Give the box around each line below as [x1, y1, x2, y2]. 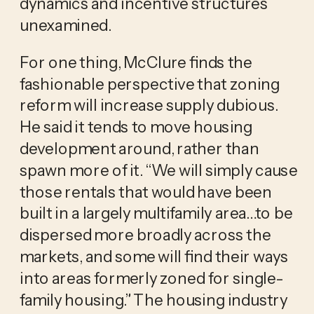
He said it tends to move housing [19, 116, 252, 137]
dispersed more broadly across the [19, 224, 271, 245]
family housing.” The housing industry [19, 289, 288, 309]
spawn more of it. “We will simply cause [19, 159, 298, 179]
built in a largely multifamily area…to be [19, 203, 293, 223]
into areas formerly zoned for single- [19, 267, 284, 287]
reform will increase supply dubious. [19, 95, 278, 115]
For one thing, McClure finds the [19, 51, 252, 71]
